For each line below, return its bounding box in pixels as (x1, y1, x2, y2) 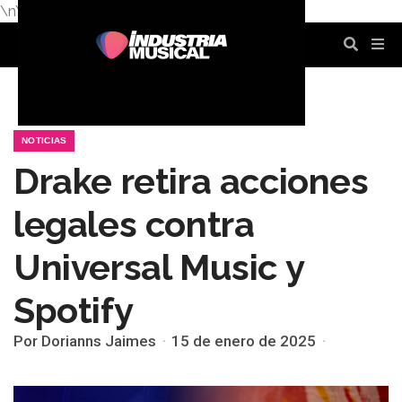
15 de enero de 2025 (171, 332, 316, 350)
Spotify (13, 289, 134, 331)
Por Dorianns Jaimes (13, 332, 156, 350)
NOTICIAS (22, 135, 67, 145)
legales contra (13, 203, 255, 245)
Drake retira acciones (13, 160, 369, 202)
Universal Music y (13, 246, 304, 288)
